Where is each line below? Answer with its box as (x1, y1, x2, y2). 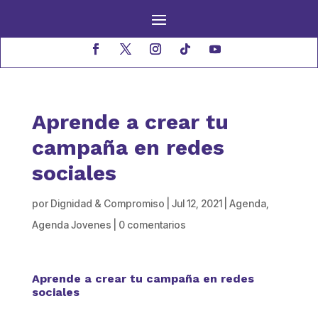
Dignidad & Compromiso (50, 197, 165, 209)
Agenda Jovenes (31, 219, 111, 231)
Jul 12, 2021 (171, 197, 222, 209)
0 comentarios (118, 219, 186, 231)
